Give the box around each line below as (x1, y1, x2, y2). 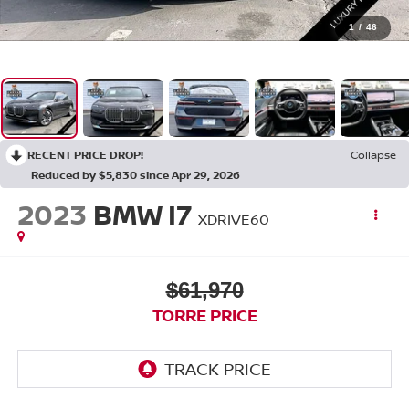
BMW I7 (92, 195, 192, 234)
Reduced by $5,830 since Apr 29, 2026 (31, 167, 240, 184)
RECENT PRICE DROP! (27, 147, 143, 163)
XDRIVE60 (197, 209, 269, 230)
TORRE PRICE (152, 303, 257, 326)
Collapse (351, 147, 396, 163)
